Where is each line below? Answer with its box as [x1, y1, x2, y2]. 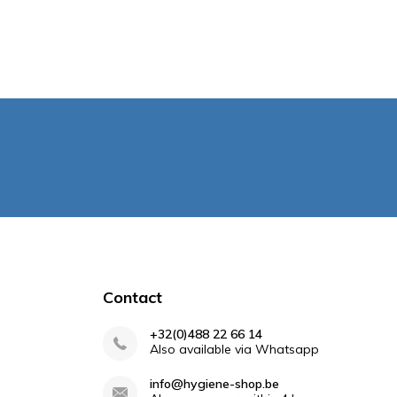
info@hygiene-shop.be [149, 376, 279, 392]
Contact [102, 287, 162, 307]
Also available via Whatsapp [149, 341, 319, 357]
